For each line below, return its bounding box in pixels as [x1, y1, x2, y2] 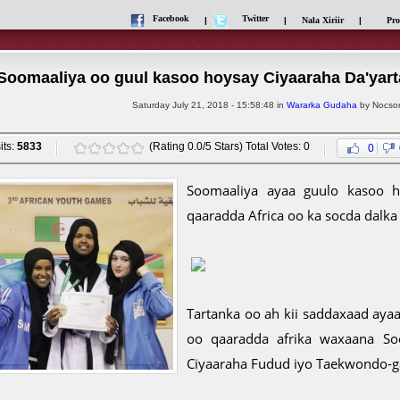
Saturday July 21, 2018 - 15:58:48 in [131, 100, 287, 110]
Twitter [242, 13, 269, 23]
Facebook [153, 13, 189, 23]
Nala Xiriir [302, 15, 344, 25]
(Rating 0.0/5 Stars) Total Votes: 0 [149, 140, 310, 153]
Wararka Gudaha [286, 100, 357, 110]
